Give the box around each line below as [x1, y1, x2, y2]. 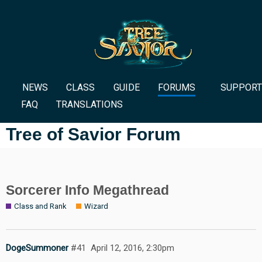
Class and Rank [14, 201, 67, 211]
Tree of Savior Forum [6, 125, 181, 144]
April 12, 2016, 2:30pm [90, 243, 174, 253]
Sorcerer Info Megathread [6, 182, 169, 198]
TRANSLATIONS [56, 99, 123, 110]
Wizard [84, 201, 108, 211]
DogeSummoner [6, 243, 68, 253]
